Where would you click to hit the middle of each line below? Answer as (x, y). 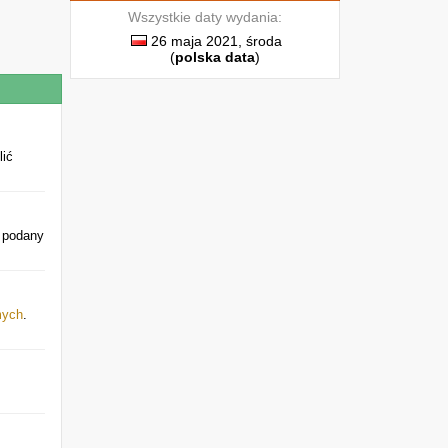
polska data (215, 57)
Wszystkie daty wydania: (205, 17)
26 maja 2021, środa (214, 41)
